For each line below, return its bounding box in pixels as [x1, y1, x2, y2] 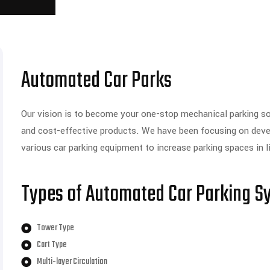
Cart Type [37, 237, 67, 252]
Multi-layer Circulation [37, 254, 108, 269]
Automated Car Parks [21, 64, 172, 98]
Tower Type [37, 221, 75, 235]
